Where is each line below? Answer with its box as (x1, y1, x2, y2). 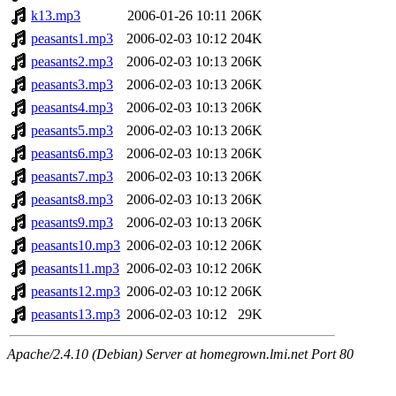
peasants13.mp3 (31, 307, 120, 323)
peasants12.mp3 (31, 284, 120, 300)
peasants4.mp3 (31, 100, 113, 116)
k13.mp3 (31, 8, 80, 24)
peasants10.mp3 (31, 238, 120, 254)
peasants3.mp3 (31, 77, 113, 93)
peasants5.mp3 (31, 123, 113, 139)
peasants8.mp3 (31, 192, 113, 208)
